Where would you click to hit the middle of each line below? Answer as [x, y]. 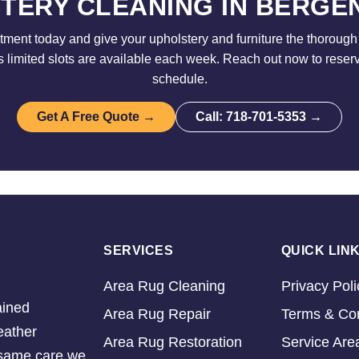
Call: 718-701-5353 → [259, 117]
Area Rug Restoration [173, 342]
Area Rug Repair [157, 314]
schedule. [179, 79]
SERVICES [138, 250]
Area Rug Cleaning [164, 286]
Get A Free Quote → [96, 117]
